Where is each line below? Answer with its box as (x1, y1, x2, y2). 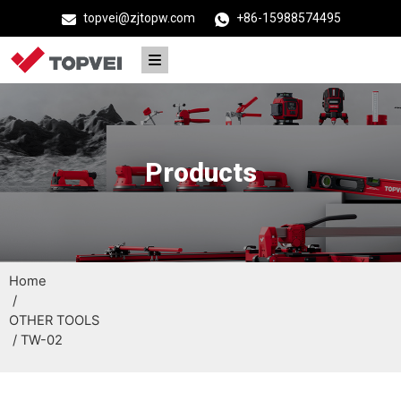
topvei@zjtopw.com (83, 11, 195, 25)
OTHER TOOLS (9, 311, 99, 328)
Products (144, 156, 257, 188)
